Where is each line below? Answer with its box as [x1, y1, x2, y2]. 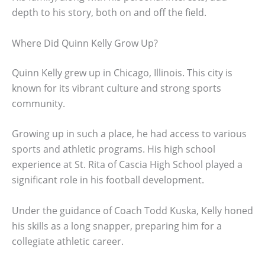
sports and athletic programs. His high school [12, 143, 215, 156]
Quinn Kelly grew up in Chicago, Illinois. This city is [12, 66, 232, 79]
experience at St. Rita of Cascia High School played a [12, 158, 243, 172]
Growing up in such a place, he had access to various [12, 127, 247, 141]
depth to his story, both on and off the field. [12, 5, 206, 19]
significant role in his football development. [12, 173, 204, 187]
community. [12, 96, 65, 110]
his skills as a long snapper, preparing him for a [12, 219, 222, 232]
